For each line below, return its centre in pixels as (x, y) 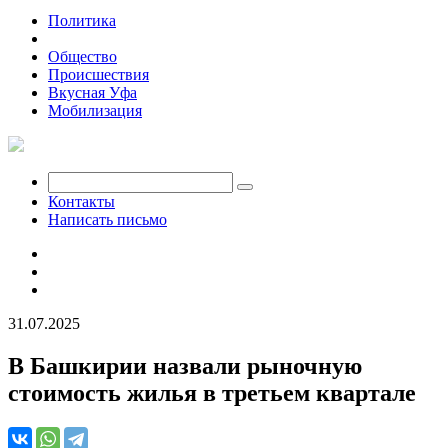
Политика (82, 20)
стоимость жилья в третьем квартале (212, 392)
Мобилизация (95, 110)
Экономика (86, 38)
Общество (82, 56)
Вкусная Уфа (92, 92)
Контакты (81, 201)
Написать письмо (107, 219)
